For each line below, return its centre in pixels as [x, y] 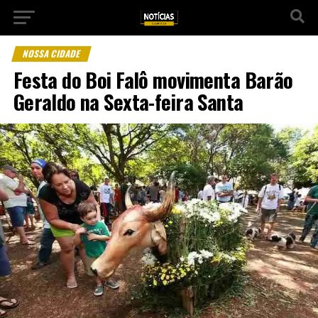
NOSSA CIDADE [51, 54]
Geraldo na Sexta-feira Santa [128, 102]
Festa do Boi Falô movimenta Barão [153, 79]
